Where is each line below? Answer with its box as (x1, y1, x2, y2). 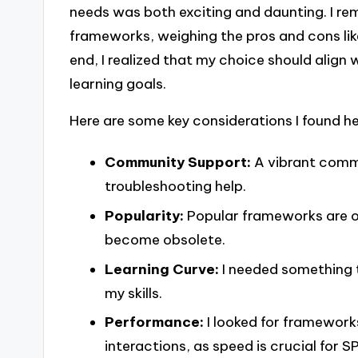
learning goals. (70, 74, 167, 93)
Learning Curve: (104, 260, 219, 278)
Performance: (104, 313, 204, 332)
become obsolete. (104, 230, 225, 249)
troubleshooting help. (104, 177, 246, 195)
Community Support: (104, 153, 251, 171)
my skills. (104, 284, 162, 302)
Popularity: (104, 206, 184, 225)
